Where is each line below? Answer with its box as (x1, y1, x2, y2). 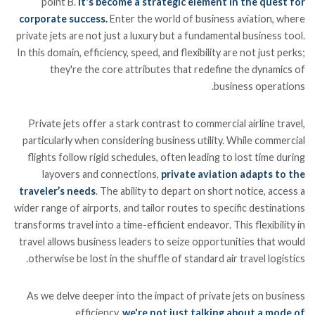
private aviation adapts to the (160, 167, 305, 180)
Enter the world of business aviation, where (109, 12, 305, 25)
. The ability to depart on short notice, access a (95, 184, 305, 197)
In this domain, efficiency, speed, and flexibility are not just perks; (16, 46, 305, 58)
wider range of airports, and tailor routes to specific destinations (13, 201, 305, 214)
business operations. (213, 79, 305, 92)
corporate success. (18, 12, 110, 25)
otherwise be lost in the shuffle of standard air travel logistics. (27, 252, 305, 264)
